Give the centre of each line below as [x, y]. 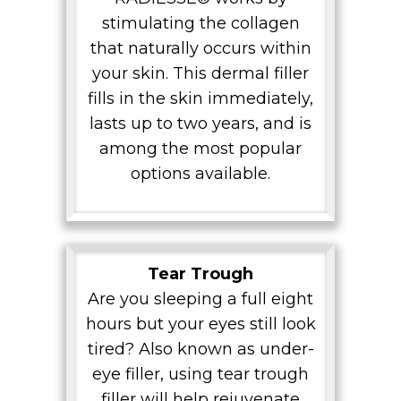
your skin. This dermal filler [200, 74]
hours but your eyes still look [200, 324]
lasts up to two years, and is [200, 124]
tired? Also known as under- [200, 350]
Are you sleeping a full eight [200, 299]
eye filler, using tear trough [200, 375]
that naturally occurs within [200, 49]
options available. [200, 174]
